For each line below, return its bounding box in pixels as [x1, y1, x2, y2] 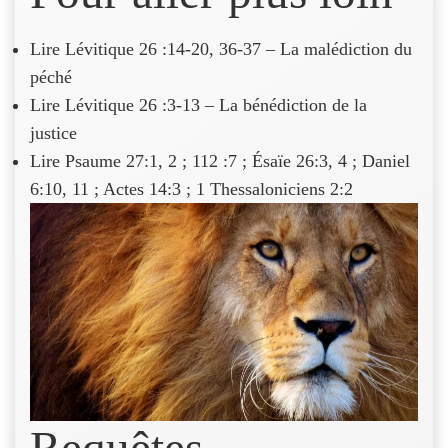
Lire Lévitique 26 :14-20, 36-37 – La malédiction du [30, 39, 412, 59]
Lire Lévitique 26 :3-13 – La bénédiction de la [30, 95, 367, 115]
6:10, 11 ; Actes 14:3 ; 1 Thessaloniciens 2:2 [30, 179, 358, 199]
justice [30, 123, 82, 143]
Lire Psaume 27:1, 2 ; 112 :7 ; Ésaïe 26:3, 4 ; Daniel [30, 151, 410, 171]
